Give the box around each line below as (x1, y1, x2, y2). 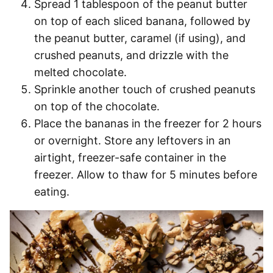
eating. (34, 185, 73, 199)
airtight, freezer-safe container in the (34, 151, 226, 165)
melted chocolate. (34, 66, 127, 79)
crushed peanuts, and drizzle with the (34, 49, 229, 62)
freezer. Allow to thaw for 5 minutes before (34, 168, 257, 182)
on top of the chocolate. (34, 100, 160, 113)
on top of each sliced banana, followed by (34, 15, 250, 28)
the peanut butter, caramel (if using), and (34, 32, 246, 45)
